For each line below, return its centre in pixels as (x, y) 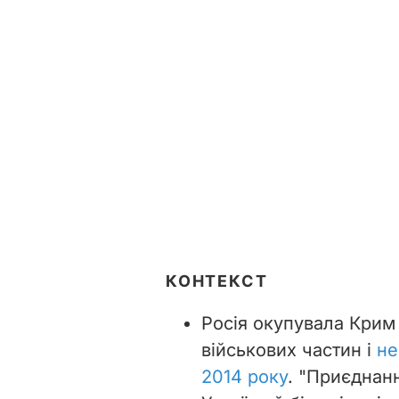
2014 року (244, 376)
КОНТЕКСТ (217, 281)
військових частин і (289, 350)
